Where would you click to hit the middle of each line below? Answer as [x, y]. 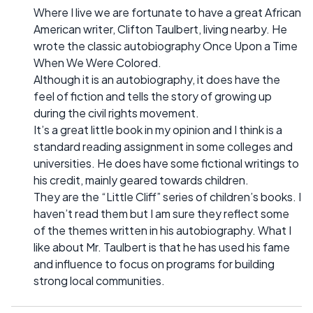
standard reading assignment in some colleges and [163, 147]
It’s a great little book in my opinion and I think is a [158, 130]
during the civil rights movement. [116, 113]
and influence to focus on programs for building [154, 264]
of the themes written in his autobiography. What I [162, 231]
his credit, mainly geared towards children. [141, 180]
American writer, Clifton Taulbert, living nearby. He [160, 29]
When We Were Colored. [97, 63]
